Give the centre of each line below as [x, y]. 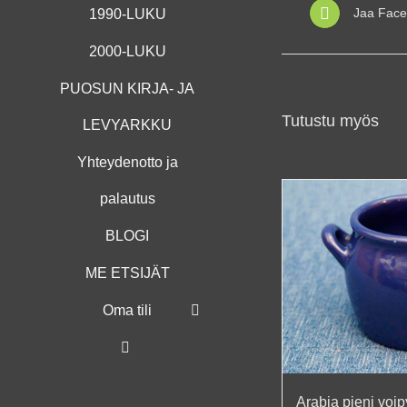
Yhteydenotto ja [127, 162]
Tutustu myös [330, 120]
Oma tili [127, 310]
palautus [127, 198]
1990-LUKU [127, 14]
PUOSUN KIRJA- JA [127, 88]
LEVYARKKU [127, 124]
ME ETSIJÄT [127, 273]
